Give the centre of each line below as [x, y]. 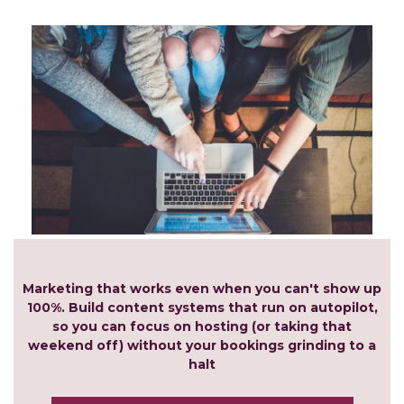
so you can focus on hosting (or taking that [202, 327]
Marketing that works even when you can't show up [202, 289]
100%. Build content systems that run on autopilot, [202, 308]
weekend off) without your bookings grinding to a [202, 346]
